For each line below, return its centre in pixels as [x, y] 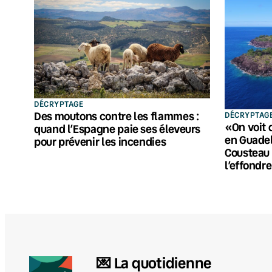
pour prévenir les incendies [100, 141]
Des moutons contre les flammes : [117, 116]
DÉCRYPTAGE [59, 104]
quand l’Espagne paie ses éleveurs [117, 128]
